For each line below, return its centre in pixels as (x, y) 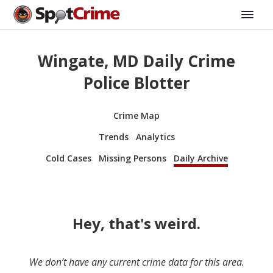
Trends (113, 136)
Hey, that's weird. (136, 223)
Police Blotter (136, 83)
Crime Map (136, 115)
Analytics (155, 136)
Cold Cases (68, 158)
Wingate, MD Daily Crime (136, 61)
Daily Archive (200, 158)
